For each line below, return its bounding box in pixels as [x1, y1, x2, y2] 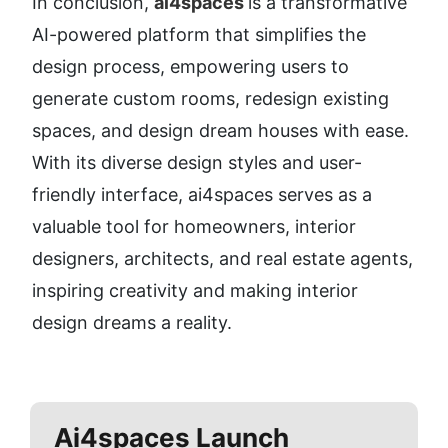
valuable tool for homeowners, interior [32, 216, 356, 238]
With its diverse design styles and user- [32, 152, 362, 174]
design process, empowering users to [32, 56, 349, 78]
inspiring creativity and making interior [32, 280, 358, 302]
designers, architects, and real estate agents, [32, 248, 413, 270]
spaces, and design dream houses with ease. [32, 120, 409, 142]
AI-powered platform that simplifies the [32, 24, 366, 46]
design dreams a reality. [32, 312, 232, 334]
